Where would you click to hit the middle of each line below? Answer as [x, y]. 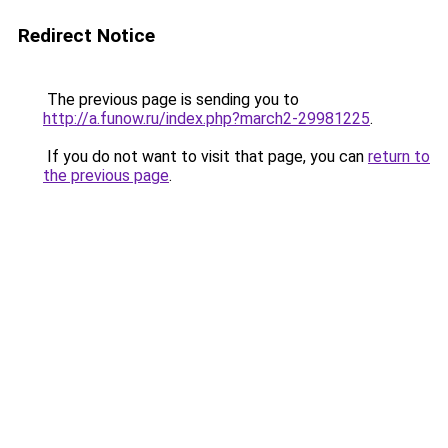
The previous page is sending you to [171, 99]
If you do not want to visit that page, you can [205, 156]
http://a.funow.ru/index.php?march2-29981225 [206, 118]
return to [399, 156]
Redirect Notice [86, 35]
